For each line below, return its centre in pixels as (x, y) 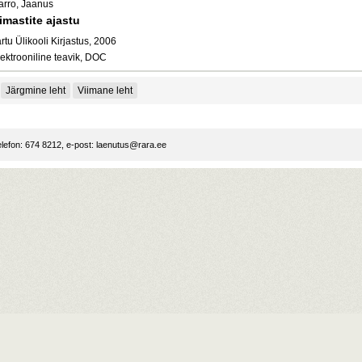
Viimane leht (105, 90)
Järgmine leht (36, 90)
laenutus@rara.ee (131, 145)
